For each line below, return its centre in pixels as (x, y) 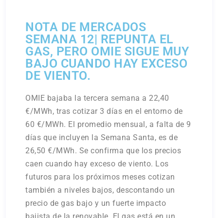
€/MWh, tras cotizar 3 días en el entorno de (104, 111)
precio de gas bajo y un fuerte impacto (96, 203)
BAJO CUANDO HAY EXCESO (107, 63)
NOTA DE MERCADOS (86, 27)
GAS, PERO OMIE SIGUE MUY (107, 51)
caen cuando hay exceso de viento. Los (97, 163)
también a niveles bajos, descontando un (100, 190)
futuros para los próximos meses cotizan (100, 177)
